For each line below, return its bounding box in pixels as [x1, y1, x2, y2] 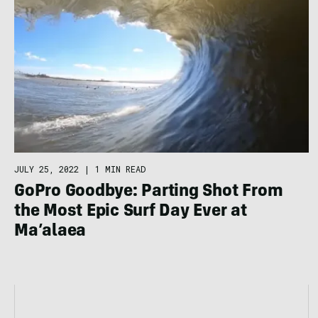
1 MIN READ [95, 163, 146, 175]
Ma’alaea [14, 224, 87, 241]
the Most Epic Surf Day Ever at [14, 204, 247, 221]
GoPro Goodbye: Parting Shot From [14, 184, 283, 202]
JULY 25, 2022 [14, 163, 79, 175]
